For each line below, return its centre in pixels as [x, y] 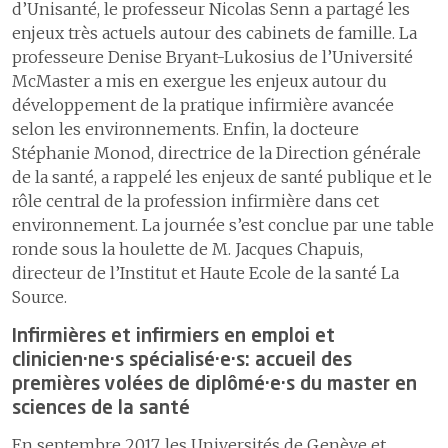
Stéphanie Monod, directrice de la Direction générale [216, 152]
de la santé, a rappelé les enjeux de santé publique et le [222, 176]
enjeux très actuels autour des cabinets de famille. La [214, 32]
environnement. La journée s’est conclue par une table [223, 224]
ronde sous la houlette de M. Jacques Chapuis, [187, 248]
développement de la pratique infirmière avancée [203, 104]
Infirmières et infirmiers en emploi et [173, 336]
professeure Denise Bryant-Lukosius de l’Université [212, 56]
